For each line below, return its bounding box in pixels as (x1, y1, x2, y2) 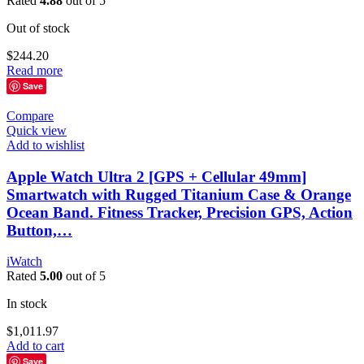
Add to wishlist (6, 137, 84, 152)
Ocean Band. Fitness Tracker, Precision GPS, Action (6, 203, 353, 221)
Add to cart (6, 339, 64, 353)
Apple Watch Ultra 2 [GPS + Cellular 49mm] (6, 167, 306, 185)
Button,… (6, 221, 72, 239)
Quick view (6, 123, 67, 137)
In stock (6, 297, 47, 311)
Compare (6, 108, 54, 123)
